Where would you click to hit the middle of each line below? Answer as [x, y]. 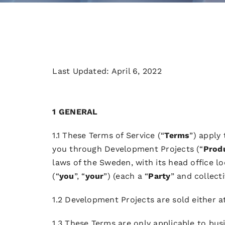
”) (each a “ [126, 176]
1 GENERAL [75, 111]
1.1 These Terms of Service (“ [108, 135]
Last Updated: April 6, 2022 [107, 71]
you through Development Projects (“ [128, 149]
